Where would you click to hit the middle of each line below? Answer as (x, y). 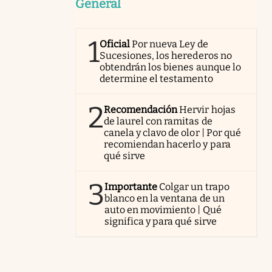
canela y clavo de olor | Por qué (172, 133)
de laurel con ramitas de (158, 121)
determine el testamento (156, 79)
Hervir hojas (207, 110)
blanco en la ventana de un (165, 198)
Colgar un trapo (194, 187)
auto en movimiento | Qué (163, 210)
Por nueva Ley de (170, 44)
